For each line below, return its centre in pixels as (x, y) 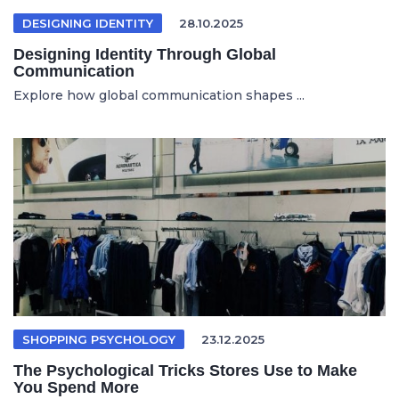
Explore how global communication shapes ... (159, 95)
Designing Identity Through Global (145, 54)
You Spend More (76, 387)
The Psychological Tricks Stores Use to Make (185, 370)
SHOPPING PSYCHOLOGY (99, 339)
